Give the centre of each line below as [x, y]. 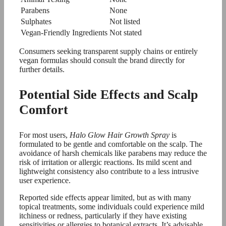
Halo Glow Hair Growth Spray [120, 135]
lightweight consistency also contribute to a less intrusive [109, 171]
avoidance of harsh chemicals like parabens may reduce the [113, 153]
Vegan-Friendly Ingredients [64, 32]
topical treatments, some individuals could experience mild [112, 206]
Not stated [126, 32]
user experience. [45, 180]
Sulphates [36, 21]
